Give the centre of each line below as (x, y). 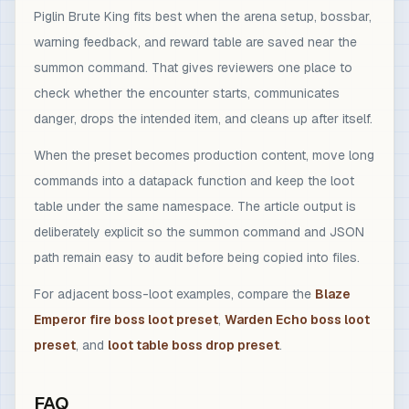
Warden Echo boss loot (297, 320)
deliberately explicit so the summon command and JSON (199, 232)
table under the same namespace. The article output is (195, 206)
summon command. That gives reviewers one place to (193, 68)
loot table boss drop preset (194, 345)
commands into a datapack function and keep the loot (194, 181)
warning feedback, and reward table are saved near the (195, 42)
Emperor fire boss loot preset (126, 320)
